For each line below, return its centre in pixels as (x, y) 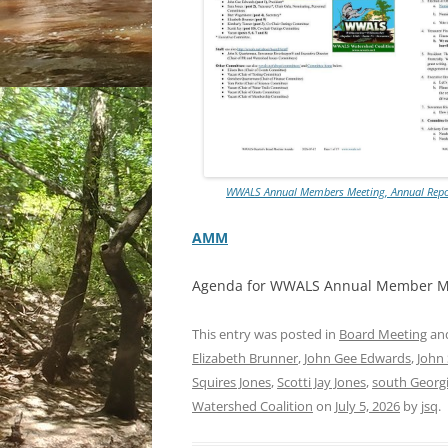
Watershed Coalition (252, 406)
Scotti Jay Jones (321, 382)
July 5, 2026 (367, 406)
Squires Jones (231, 382)
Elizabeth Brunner (245, 358)
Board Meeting (383, 334)
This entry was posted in (265, 334)
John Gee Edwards (357, 358)
